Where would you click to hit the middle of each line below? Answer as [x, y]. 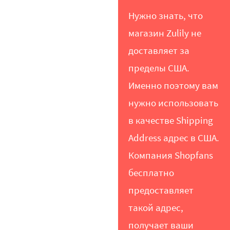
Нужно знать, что [166, 16]
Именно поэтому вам [174, 86]
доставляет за [159, 51]
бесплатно [151, 173]
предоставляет [161, 191]
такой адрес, [156, 208]
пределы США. [159, 69]
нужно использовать [174, 103]
